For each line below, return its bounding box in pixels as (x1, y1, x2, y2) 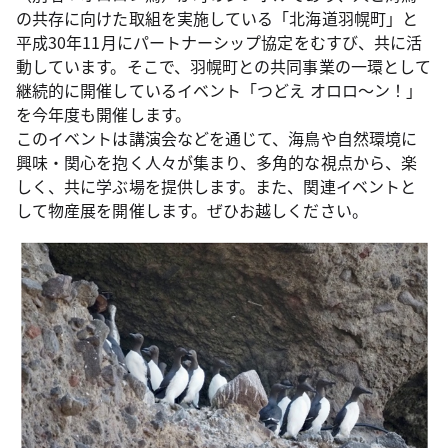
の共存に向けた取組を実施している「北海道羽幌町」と (16, 6, 419, 30)
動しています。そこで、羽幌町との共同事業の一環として (16, 54, 432, 78)
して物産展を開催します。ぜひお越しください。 (16, 198, 368, 222)
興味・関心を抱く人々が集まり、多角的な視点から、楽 (16, 150, 417, 174)
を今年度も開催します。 (16, 102, 191, 126)
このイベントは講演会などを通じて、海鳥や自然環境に (16, 126, 417, 150)
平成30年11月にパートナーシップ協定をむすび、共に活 (16, 30, 423, 54)
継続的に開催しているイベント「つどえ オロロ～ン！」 (16, 78, 423, 102)
